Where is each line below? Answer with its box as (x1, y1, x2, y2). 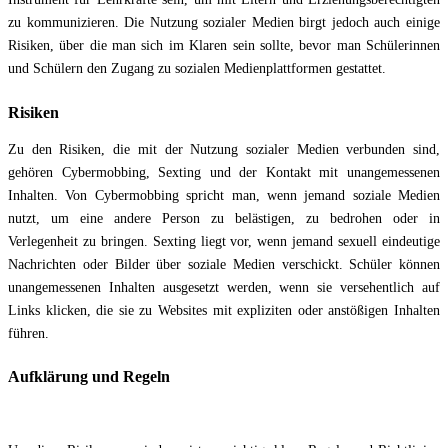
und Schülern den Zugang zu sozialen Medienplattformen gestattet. (8, 61, 386, 77)
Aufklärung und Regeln (8, 367, 170, 387)
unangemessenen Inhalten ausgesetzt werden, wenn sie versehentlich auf (8, 279, 440, 295)
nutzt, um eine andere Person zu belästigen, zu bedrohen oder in (8, 210, 440, 226)
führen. (8, 325, 49, 341)
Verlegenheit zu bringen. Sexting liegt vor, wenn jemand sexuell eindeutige (8, 233, 440, 249)
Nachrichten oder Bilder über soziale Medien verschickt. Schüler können (8, 256, 440, 272)
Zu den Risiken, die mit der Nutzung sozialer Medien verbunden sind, (8, 141, 440, 157)
